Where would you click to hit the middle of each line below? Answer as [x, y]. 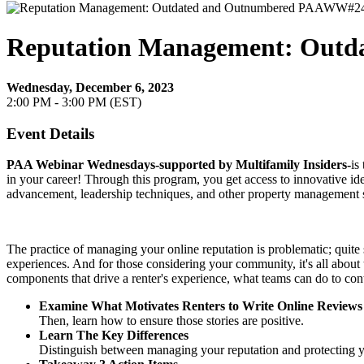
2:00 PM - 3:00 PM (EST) [74, 102]
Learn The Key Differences [114, 336]
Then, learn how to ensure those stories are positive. [171, 321]
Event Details [50, 133]
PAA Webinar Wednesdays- [83, 165]
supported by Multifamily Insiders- [255, 165]
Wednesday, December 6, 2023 [90, 87]
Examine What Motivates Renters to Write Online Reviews [201, 306]
